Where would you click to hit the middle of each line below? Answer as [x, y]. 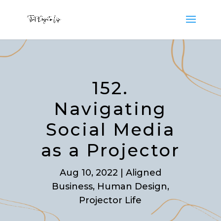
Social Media [110, 129]
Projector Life [110, 200]
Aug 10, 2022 [89, 173]
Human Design [132, 186]
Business [72, 186]
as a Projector [110, 150]
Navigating [110, 109]
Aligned [143, 173]
